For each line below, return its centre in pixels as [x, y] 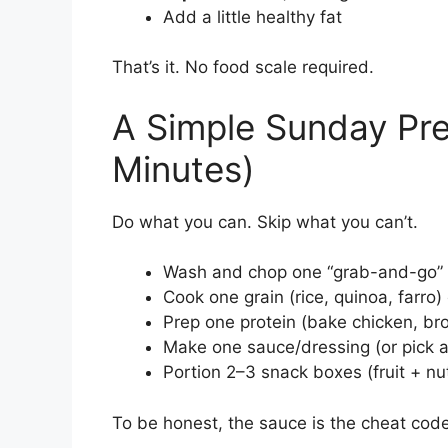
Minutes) [183, 168]
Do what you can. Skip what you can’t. [265, 221]
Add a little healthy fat [252, 16]
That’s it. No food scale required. [243, 67]
